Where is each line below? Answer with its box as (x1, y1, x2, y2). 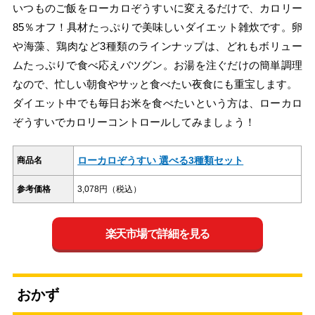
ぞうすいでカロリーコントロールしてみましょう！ (13, 116, 256, 129)
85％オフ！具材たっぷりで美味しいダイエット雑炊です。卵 (13, 21, 302, 34)
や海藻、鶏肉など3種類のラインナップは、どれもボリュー (13, 40, 302, 53)
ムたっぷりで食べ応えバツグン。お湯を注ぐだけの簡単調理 (13, 59, 302, 72)
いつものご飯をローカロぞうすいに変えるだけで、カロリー (13, 2, 302, 15)
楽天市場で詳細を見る (105, 227, 210, 240)
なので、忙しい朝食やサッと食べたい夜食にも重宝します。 (13, 78, 298, 91)
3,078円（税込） (77, 184, 142, 195)
